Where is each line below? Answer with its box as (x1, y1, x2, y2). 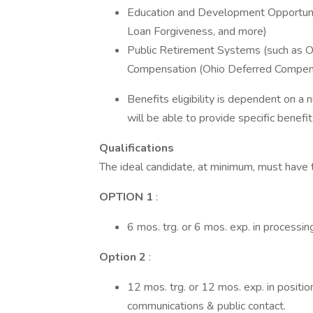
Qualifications (99, 140, 174, 156)
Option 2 (99, 249, 146, 265)
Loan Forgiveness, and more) (127, 24, 267, 39)
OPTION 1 (99, 189, 153, 205)
